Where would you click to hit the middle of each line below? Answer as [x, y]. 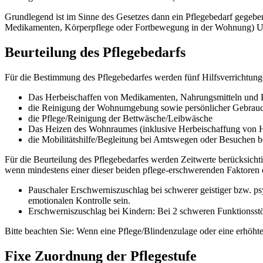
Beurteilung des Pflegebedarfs [95, 53]
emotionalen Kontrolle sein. [79, 201]
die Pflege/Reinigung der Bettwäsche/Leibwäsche [120, 119]
